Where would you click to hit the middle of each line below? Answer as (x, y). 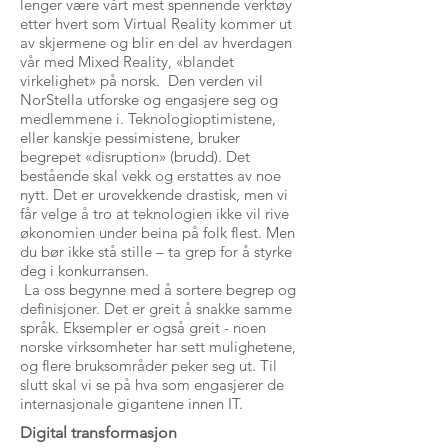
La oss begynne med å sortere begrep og (158, 289)
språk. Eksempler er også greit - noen (143, 327)
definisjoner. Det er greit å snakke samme (156, 308)
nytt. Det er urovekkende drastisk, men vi (154, 194)
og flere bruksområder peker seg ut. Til (148, 365)
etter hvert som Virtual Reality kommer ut (156, 23)
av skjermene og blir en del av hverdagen (156, 42)
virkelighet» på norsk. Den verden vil (141, 80)
